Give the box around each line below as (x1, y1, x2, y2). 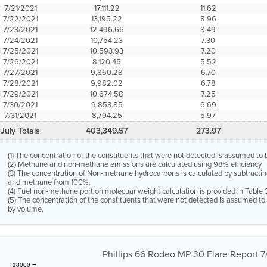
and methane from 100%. (8, 176, 91, 188)
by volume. (8, 203, 44, 215)
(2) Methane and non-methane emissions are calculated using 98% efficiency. (8, 159, 263, 170)
